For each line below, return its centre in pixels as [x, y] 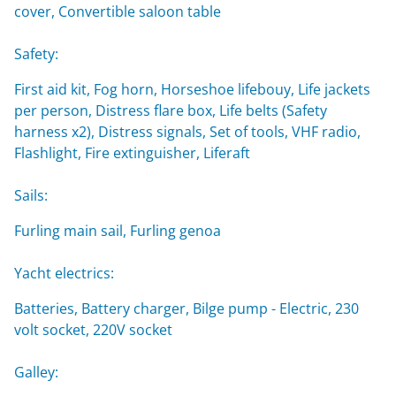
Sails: [31, 195]
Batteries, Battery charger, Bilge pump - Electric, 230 [187, 308]
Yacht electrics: [64, 273]
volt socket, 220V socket [93, 329]
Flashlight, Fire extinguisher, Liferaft [132, 152]
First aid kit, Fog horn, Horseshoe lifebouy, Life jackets [192, 89]
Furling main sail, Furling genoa [118, 230]
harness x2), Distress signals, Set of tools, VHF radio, [187, 131]
